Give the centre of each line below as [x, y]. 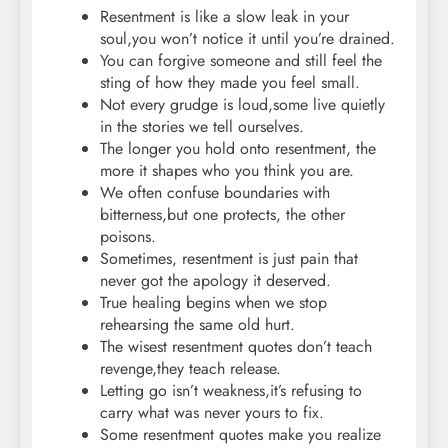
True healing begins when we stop [213, 302]
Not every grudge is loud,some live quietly [242, 104]
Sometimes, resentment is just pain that [229, 258]
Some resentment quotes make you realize [240, 434]
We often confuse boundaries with [215, 192]
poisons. [128, 236]
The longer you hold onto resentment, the [238, 148]
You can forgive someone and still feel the [241, 60]
